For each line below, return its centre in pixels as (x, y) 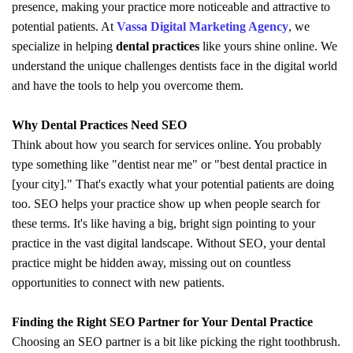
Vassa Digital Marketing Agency (203, 26)
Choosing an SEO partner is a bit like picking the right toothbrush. (176, 341)
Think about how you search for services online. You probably (167, 144)
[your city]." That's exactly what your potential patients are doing (173, 184)
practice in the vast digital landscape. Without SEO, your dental (169, 243)
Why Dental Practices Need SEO (99, 124)
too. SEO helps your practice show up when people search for (166, 203)
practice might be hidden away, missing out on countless (151, 262)
